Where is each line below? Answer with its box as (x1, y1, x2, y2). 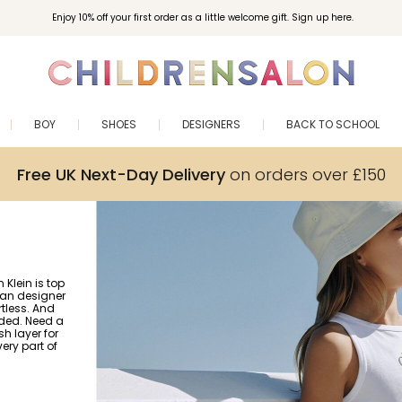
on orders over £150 (224, 162, 386, 186)
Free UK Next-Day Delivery (16, 162, 225, 186)
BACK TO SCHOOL (286, 117, 380, 132)
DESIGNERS (182, 117, 240, 132)
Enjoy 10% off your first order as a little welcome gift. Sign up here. (51, 11, 354, 24)
